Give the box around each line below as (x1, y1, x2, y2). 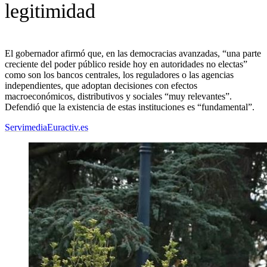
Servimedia (5, 122, 47, 133)
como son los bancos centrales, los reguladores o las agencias (5, 70, 234, 80)
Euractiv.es (47, 122, 88, 133)
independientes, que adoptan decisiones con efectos (5, 80, 197, 91)
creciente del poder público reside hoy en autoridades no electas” (5, 59, 247, 70)
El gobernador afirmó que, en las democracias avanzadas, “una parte (5, 48, 261, 59)
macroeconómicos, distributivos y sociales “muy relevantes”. (5, 91, 232, 102)
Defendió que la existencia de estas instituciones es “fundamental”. (5, 102, 254, 113)
